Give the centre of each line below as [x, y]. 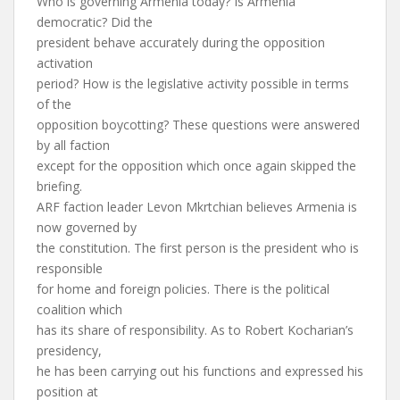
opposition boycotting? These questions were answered [198, 125]
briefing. [59, 186]
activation [65, 63]
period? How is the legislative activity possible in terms [193, 83]
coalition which [79, 309]
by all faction [73, 145]
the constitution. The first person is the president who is [198, 248]
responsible [70, 268]
